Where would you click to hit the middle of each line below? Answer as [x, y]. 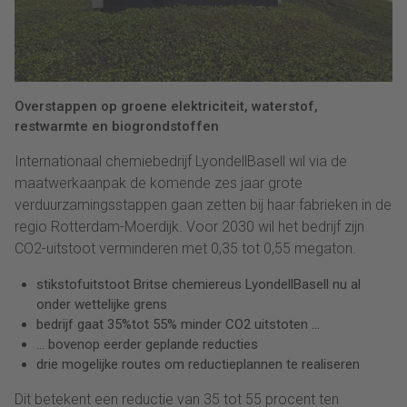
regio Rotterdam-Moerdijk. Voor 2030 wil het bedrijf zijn [189, 226]
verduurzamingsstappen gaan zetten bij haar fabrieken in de [203, 204]
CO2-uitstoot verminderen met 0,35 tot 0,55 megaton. [185, 248]
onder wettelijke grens [102, 304]
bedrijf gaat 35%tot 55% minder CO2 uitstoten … [178, 324]
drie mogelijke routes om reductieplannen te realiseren [198, 364]
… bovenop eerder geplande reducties [147, 344]
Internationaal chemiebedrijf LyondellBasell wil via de [181, 161]
